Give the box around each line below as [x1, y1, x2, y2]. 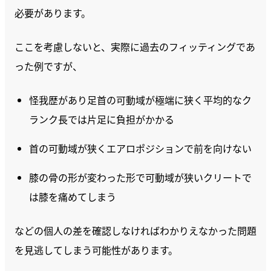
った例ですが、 [15, 59, 82, 73]
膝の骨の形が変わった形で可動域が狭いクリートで [29, 170, 252, 184]
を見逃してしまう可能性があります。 [15, 243, 178, 257]
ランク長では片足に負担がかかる [29, 112, 174, 126]
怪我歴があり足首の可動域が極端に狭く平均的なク [29, 93, 252, 107]
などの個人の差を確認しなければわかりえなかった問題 [15, 223, 256, 238]
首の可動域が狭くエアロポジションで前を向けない [29, 141, 252, 155]
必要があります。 [15, 5, 91, 20]
